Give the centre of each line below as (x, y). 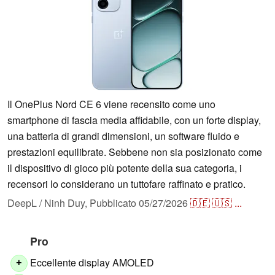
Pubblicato (114, 203)
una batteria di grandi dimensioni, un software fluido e (123, 136)
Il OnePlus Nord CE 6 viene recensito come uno (111, 104)
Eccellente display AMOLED (92, 263)
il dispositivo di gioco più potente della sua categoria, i (125, 168)
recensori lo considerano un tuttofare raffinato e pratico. (126, 184)
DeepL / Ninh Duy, (48, 203)
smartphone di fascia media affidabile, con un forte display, (134, 120)
